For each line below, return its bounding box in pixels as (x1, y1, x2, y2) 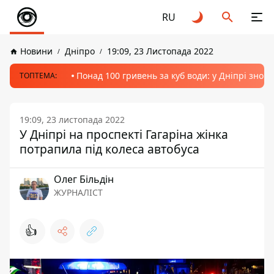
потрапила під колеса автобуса (20, 141, 199, 157)
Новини (20, 45, 53, 57)
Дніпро (65, 45, 95, 57)
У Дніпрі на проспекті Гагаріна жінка (20, 126, 228, 143)
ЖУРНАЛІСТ (54, 187, 103, 198)
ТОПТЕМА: (20, 70, 57, 81)
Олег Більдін (54, 172, 114, 186)
